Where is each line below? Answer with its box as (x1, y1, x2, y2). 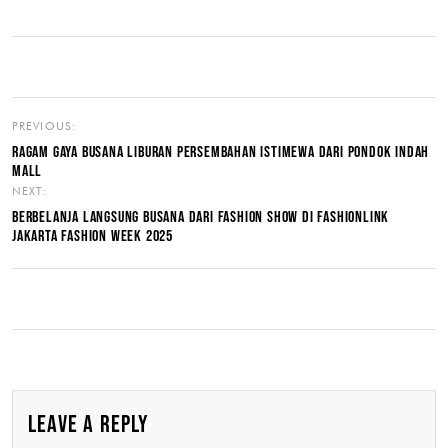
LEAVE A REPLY (28, 410, 149, 440)
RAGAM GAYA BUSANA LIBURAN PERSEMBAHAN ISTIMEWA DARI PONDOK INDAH (12, 143, 430, 163)
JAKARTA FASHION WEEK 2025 (12, 227, 174, 247)
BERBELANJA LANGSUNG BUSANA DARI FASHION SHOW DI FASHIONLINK (12, 208, 390, 228)
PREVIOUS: (12, 119, 77, 134)
